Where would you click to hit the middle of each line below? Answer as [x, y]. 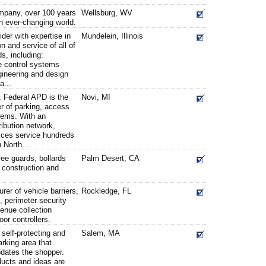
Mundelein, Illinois [112, 36]
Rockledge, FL [106, 191]
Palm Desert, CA [110, 158]
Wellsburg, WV [107, 13]
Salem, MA [101, 233]
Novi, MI [96, 97]
